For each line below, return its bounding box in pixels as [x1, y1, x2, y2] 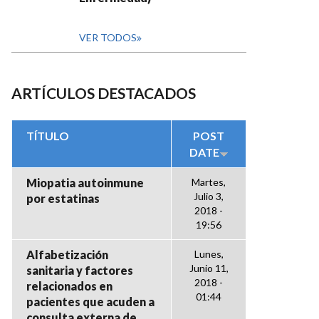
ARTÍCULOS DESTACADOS [11, 84, 196, 102]
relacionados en [26, 279, 113, 293]
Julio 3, [194, 190, 224, 202]
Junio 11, [189, 262, 229, 274]
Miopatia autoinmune [26, 176, 144, 189]
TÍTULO [26, 129, 69, 142]
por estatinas [26, 192, 100, 205]
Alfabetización [26, 248, 108, 261]
